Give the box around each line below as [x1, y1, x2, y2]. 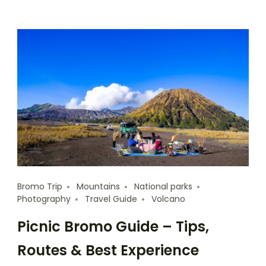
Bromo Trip [17, 180, 62, 193]
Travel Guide [85, 193, 137, 205]
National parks [134, 180, 192, 193]
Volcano [151, 193, 185, 205]
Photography [17, 193, 71, 205]
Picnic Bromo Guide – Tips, [17, 217, 209, 237]
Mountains [77, 180, 120, 193]
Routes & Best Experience [17, 240, 199, 261]
